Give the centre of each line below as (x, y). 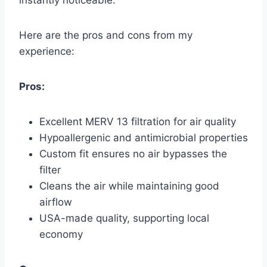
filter (50, 170)
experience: (47, 52)
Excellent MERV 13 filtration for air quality (138, 122)
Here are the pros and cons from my (106, 35)
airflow (56, 202)
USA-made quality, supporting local (124, 218)
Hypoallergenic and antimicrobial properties (144, 138)
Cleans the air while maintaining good (129, 186)
